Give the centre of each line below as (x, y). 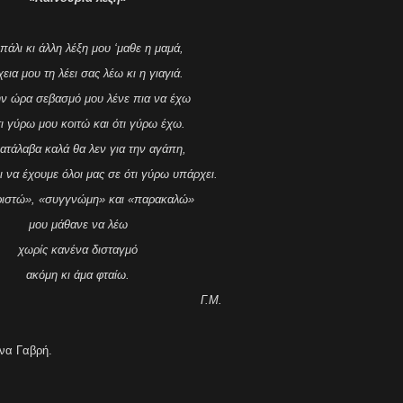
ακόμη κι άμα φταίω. (78, 275)
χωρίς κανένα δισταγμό (78, 250)
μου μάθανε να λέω (78, 224)
